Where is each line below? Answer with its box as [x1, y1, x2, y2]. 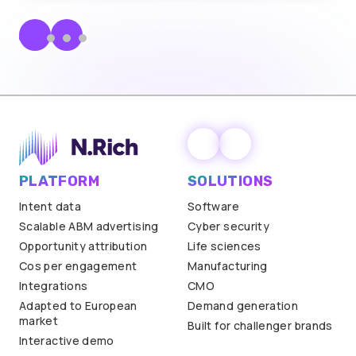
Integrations [19, 278, 88, 294]
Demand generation [188, 298, 299, 314]
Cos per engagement [19, 258, 137, 274]
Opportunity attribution [19, 238, 148, 254]
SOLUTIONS [188, 172, 273, 191]
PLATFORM [19, 172, 99, 191]
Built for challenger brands [188, 318, 333, 334]
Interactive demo [19, 333, 114, 349]
